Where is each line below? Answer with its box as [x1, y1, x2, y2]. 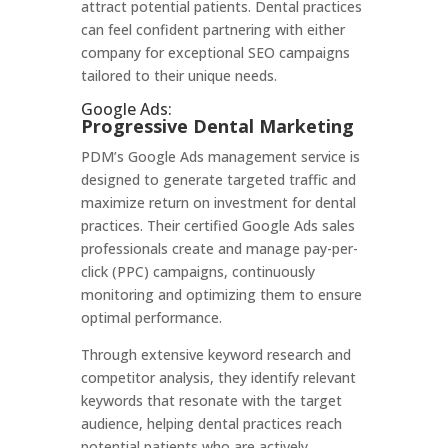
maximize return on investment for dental [80, 193, 356, 212]
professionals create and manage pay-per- [80, 239, 358, 258]
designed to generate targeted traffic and [80, 170, 356, 189]
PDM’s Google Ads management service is [80, 147, 360, 166]
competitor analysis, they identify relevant [80, 368, 356, 387]
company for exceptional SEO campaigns [80, 43, 350, 62]
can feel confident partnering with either [80, 20, 345, 39]
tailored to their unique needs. [80, 66, 277, 85]
